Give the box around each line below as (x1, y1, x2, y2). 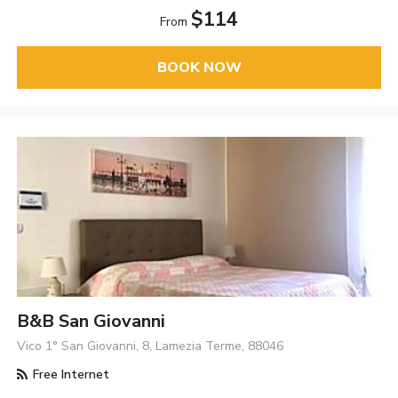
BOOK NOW (156, 58, 242, 78)
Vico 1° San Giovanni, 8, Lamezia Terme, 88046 (17, 337, 284, 354)
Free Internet (29, 365, 110, 383)
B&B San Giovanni (17, 308, 166, 333)
